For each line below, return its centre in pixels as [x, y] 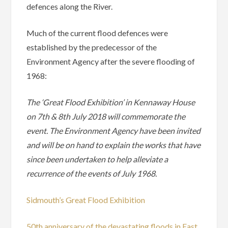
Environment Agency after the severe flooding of [111, 61]
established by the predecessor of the [92, 47]
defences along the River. [70, 6]
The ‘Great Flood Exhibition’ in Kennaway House [111, 102]
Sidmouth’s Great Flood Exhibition [86, 199]
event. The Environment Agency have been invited [114, 130]
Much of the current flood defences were [97, 33]
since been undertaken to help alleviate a [97, 159]
